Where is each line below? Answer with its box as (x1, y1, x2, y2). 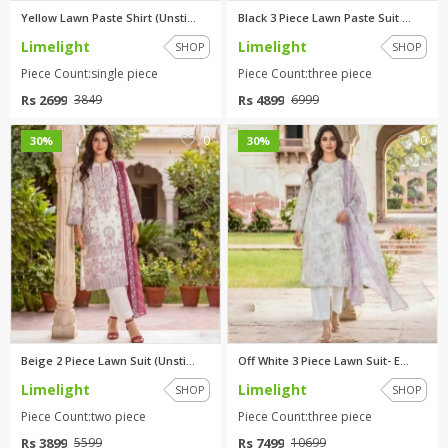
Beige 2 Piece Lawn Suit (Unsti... (21, 352, 195, 368)
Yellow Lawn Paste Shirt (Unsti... (21, 9, 196, 25)
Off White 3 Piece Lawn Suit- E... (238, 352, 409, 368)
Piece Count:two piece (21, 407, 146, 425)
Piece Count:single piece (21, 64, 158, 82)
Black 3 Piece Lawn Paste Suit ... (238, 9, 411, 25)
